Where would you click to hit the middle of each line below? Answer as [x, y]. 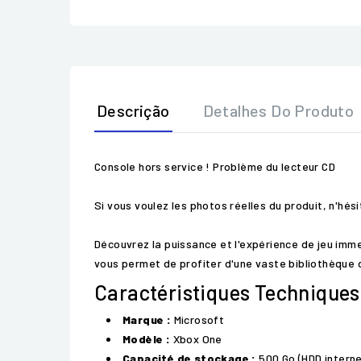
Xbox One [196, 339]
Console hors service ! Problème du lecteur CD [215, 166]
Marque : [147, 320]
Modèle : [147, 339]
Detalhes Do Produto [278, 110]
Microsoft [198, 320]
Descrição [133, 110]
